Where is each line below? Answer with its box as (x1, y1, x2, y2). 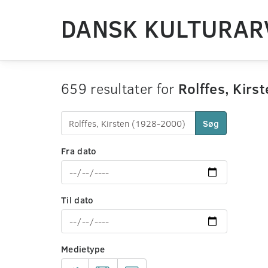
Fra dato (61, 145, 97, 157)
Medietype (61, 243, 105, 255)
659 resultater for (61, 78, 178, 98)
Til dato (61, 194, 94, 206)
